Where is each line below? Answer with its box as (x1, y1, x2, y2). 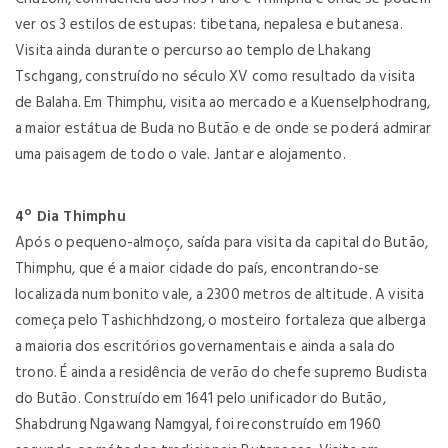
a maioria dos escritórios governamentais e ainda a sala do (15, 334, 396, 359)
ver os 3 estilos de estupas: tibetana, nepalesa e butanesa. (15, 12, 403, 37)
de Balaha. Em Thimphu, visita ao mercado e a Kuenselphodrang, (15, 90, 431, 115)
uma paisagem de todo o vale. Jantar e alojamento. (15, 142, 346, 167)
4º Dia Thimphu (15, 204, 126, 229)
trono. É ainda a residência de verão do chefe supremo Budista (15, 360, 428, 385)
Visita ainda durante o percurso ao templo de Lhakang (15, 38, 372, 63)
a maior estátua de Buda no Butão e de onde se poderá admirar (15, 116, 432, 141)
